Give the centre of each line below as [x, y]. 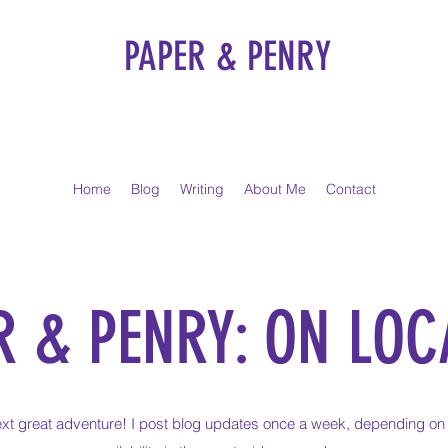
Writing [201, 189]
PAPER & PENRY [227, 56]
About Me [274, 189]
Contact [350, 189]
